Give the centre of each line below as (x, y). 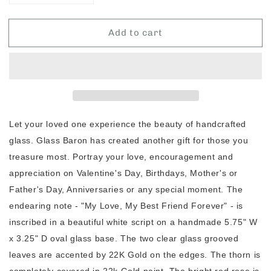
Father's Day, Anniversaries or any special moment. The (126, 190)
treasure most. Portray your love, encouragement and (121, 157)
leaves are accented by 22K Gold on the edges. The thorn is (135, 255)
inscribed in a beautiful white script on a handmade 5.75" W (133, 222)
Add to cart (135, 32)
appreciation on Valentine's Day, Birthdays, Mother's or (124, 173)
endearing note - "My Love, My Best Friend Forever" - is (126, 206)
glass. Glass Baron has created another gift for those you (129, 141)
